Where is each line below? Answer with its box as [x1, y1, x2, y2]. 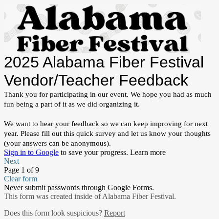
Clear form [4, 174, 37, 183]
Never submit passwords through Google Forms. [4, 183, 154, 192]
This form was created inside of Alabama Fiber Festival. [4, 192, 176, 200]
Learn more [130, 148, 166, 156]
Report [104, 208, 125, 217]
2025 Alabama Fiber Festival [4, 53, 204, 71]
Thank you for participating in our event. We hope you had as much [4, 90, 212, 98]
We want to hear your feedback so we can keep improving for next [4, 119, 208, 128]
